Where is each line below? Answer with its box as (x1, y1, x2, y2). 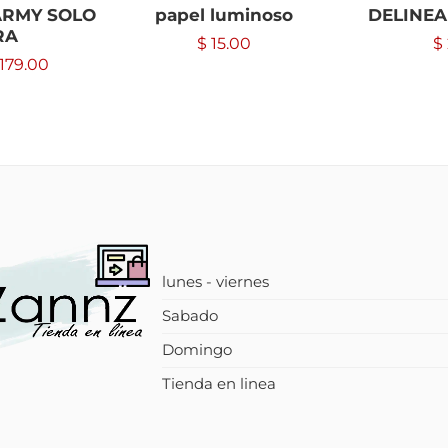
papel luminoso (155, 4, 293, 25)
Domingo (162, 340, 232, 359)
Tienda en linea (162, 374, 276, 393)
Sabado (162, 306, 218, 325)
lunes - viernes (162, 272, 269, 291)
